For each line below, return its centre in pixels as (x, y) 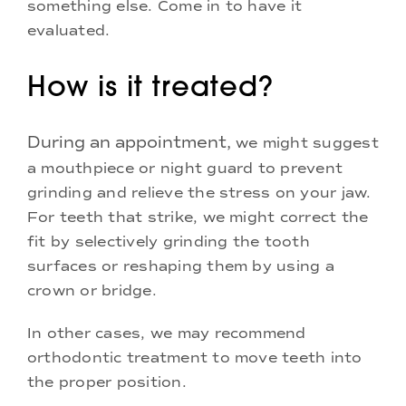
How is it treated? (150, 86)
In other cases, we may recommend (167, 333)
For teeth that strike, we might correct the (198, 217)
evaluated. (69, 31)
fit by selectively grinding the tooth (169, 241)
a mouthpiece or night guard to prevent (185, 168)
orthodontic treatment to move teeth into (195, 357)
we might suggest (307, 142)
